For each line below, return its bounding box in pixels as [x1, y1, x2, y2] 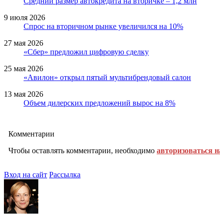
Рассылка [49, 170, 81, 179]
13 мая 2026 [4, 89, 43, 98]
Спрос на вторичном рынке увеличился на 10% [24, 22, 183, 30]
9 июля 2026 [4, 13, 45, 22]
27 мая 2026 [4, 38, 43, 47]
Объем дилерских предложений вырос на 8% [24, 98, 175, 107]
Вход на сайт [4, 170, 47, 179]
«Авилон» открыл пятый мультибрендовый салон [24, 73, 191, 82]
